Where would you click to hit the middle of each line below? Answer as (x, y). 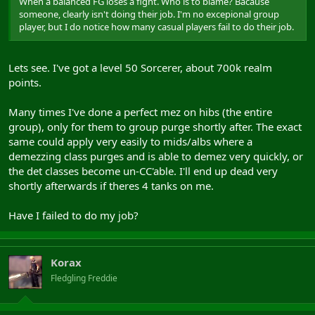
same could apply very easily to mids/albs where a (130, 141)
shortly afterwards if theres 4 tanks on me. (111, 186)
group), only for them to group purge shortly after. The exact (155, 127)
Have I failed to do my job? (73, 215)
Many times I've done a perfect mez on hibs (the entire (140, 112)
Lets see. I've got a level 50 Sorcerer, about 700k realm (140, 67)
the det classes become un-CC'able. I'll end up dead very (143, 171)
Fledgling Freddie (84, 278)
